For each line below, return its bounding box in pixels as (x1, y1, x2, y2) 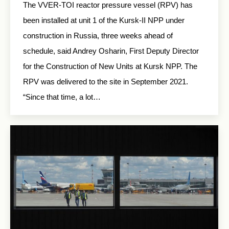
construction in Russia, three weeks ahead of (23, 31, 173, 40)
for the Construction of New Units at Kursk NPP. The (23, 62, 197, 71)
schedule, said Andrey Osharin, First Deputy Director (23, 47, 199, 55)
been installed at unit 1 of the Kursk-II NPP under (23, 16, 185, 25)
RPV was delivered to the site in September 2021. (23, 77, 188, 86)
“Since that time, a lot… (23, 93, 101, 101)
